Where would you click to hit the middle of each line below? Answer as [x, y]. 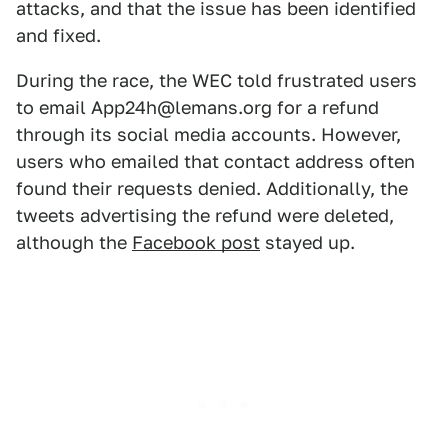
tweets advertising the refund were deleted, [205, 215]
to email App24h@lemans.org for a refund [197, 107]
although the [74, 242]
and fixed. [58, 35]
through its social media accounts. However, [208, 134]
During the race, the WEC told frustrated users [216, 80]
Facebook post [196, 242]
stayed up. [307, 242]
